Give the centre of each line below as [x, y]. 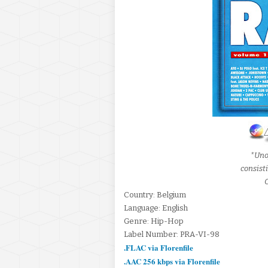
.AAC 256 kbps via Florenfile [172, 261]
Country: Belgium [155, 195]
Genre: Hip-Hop [154, 221]
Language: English [156, 208]
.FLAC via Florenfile [159, 247]
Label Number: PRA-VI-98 [172, 234]
